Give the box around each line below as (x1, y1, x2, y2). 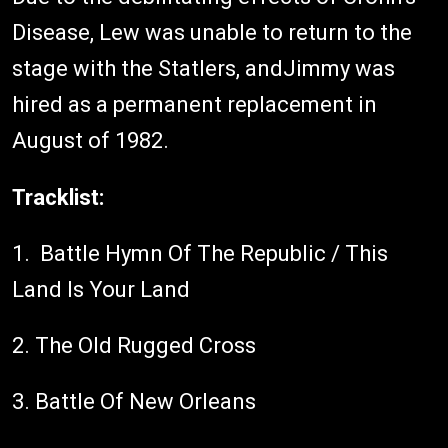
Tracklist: (12, 185, 104, 210)
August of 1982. (12, 128, 174, 153)
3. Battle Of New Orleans (12, 389, 256, 414)
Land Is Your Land (12, 277, 190, 302)
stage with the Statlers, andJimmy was (12, 56, 395, 81)
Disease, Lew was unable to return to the (12, 20, 412, 45)
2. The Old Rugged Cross (12, 333, 256, 358)
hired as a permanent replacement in (12, 92, 377, 117)
